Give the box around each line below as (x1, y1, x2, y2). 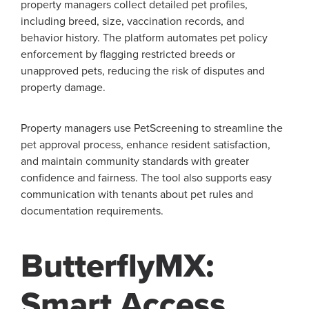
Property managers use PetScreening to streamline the (21, 121, 283, 135)
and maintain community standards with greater (21, 154, 249, 168)
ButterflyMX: (21, 246, 214, 286)
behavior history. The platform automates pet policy (21, 30, 268, 45)
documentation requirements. (21, 203, 163, 218)
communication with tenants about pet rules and (21, 187, 253, 201)
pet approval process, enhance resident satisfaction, (21, 137, 270, 152)
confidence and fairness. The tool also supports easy (21, 170, 272, 185)
